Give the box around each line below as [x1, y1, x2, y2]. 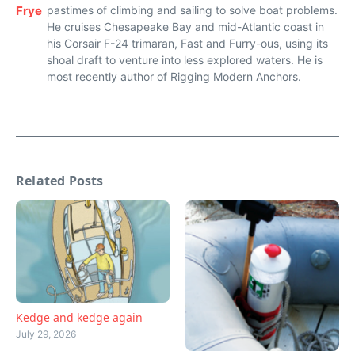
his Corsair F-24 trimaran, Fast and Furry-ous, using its [47, 36, 328, 50]
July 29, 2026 [16, 328, 76, 341]
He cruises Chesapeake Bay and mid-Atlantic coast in [47, 19, 324, 33]
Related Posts [16, 171, 104, 189]
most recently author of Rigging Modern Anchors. [47, 69, 301, 83]
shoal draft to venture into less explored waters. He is [47, 52, 323, 67]
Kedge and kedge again [16, 310, 143, 326]
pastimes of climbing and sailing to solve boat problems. [47, 2, 338, 17]
